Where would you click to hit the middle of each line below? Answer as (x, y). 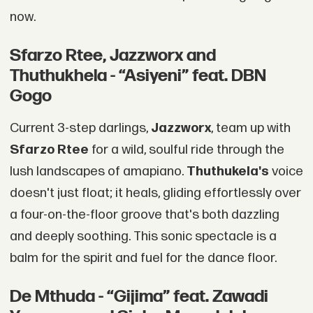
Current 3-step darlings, (80, 128)
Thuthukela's (227, 171)
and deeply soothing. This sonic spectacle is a (143, 236)
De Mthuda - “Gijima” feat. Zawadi (139, 296)
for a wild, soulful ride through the (186, 150)
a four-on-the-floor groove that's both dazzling (144, 214)
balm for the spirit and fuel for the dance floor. (143, 258)
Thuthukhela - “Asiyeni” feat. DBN (138, 75)
